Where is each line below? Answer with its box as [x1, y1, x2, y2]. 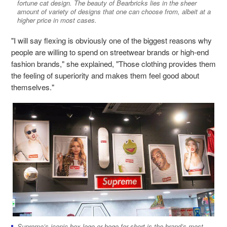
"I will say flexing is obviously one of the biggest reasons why [11, 35, 212, 46]
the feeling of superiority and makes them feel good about [11, 70, 199, 81]
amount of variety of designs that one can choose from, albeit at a [17, 7, 211, 17]
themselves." [11, 82, 54, 93]
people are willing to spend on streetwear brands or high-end [11, 47, 209, 58]
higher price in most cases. [17, 15, 97, 25]
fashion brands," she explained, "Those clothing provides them [11, 58, 216, 69]
